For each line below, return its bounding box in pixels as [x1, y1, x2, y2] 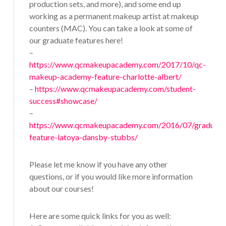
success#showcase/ [29, 96, 97, 106]
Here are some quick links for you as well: [29, 211, 171, 221]
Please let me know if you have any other [29, 159, 167, 169]
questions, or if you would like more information [29, 172, 193, 182]
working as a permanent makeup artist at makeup [29, 11, 199, 21]
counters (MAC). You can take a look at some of [29, 23, 193, 33]
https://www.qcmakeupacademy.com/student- [34, 84, 196, 94]
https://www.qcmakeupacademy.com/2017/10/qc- [29, 60, 206, 70]
